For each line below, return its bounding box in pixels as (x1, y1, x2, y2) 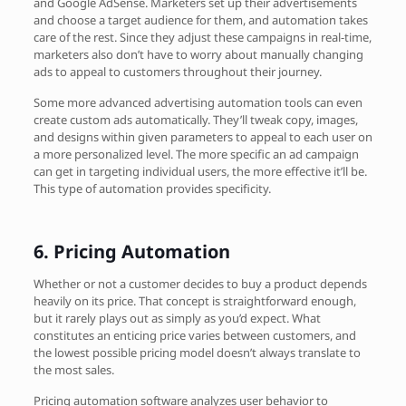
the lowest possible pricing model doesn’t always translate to (33, 343, 361, 361)
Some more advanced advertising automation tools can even (33, 93, 362, 111)
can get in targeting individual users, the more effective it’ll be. (33, 162, 367, 179)
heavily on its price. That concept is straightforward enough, (33, 292, 356, 309)
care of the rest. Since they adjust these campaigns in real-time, (33, 28, 372, 45)
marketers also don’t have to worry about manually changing (33, 45, 363, 63)
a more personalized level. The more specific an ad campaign (33, 145, 359, 162)
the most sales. (33, 361, 114, 378)
